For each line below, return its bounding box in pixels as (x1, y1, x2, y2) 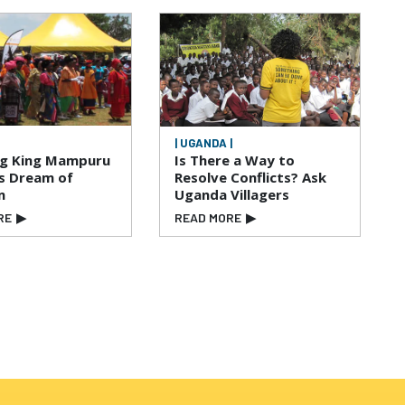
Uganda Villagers (174, 185, 289, 204)
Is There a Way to (174, 151, 295, 170)
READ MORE (174, 210, 241, 226)
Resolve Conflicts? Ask (174, 168, 326, 187)
